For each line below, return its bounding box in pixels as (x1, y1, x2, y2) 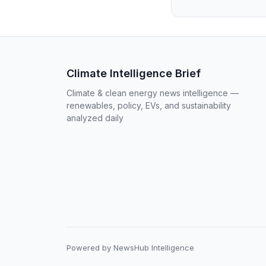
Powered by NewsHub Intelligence (66, 243, 194, 252)
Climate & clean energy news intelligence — (66, 88, 239, 98)
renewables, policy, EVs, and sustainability (66, 100, 231, 110)
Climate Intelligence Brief (66, 67, 201, 80)
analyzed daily (66, 113, 123, 123)
